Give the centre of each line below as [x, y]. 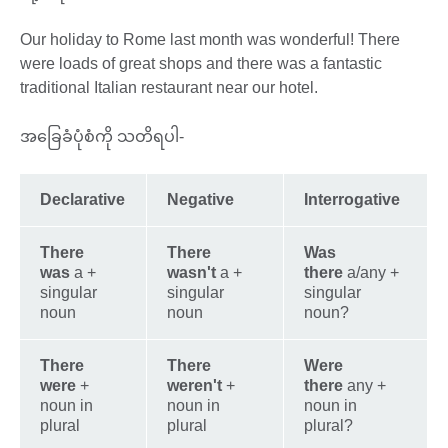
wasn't [191, 273]
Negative [200, 200]
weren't [196, 386]
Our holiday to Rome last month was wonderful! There [210, 40]
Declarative [82, 200]
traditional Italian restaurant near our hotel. [173, 88]
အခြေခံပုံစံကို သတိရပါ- [104, 137]
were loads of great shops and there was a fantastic [201, 64]
